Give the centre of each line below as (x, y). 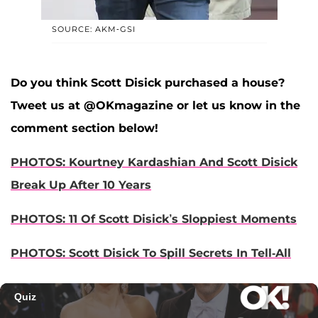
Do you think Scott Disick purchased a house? (148, 83)
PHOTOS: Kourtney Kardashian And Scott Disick (154, 163)
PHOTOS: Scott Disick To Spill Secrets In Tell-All (151, 253)
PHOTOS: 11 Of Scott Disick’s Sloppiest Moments (154, 219)
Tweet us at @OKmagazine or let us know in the (155, 106)
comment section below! (84, 128)
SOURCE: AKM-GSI (93, 29)
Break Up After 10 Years (81, 185)
